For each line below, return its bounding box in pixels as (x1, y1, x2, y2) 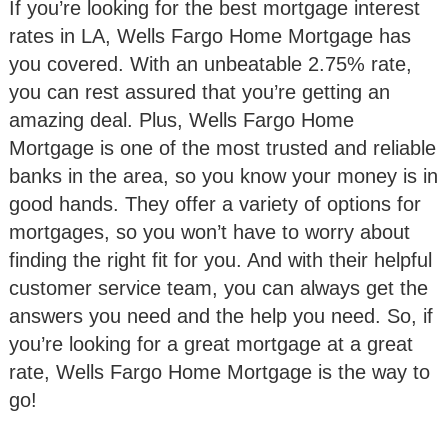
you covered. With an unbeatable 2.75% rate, (9, 52, 412, 75)
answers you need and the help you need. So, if (9, 304, 433, 327)
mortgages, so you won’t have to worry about (9, 220, 410, 243)
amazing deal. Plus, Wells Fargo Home (9, 108, 354, 131)
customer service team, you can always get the (9, 276, 428, 299)
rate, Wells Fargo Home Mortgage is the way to (9, 360, 430, 383)
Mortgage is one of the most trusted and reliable (9, 136, 436, 159)
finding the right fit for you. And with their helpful (9, 248, 432, 271)
